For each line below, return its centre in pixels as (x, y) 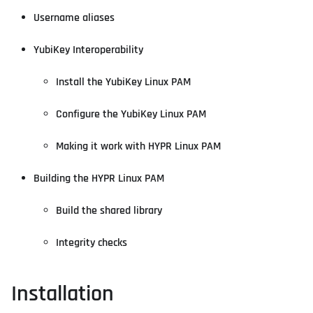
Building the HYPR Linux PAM (99, 179)
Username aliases (74, 18)
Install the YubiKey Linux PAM (123, 82)
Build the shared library (109, 211)
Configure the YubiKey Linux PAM (131, 115)
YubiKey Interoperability (88, 50)
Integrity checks (92, 243)
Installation (63, 294)
